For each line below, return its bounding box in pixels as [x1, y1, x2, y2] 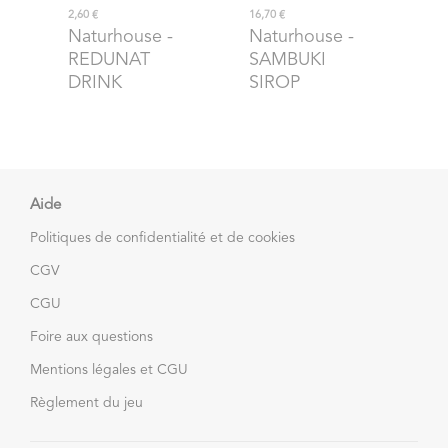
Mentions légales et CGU [30, 362, 188, 377]
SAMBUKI [248, 50, 326, 69]
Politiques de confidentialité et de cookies [30, 230, 295, 245]
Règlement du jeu [30, 395, 143, 410]
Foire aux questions [30, 329, 153, 344]
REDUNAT [68, 50, 150, 69]
